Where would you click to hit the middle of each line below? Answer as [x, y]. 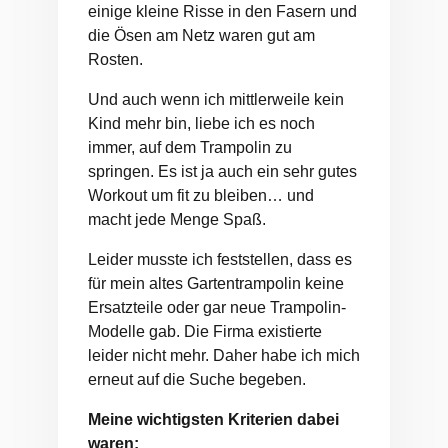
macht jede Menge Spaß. [177, 220]
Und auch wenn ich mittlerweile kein [216, 100]
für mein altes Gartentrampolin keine [216, 284]
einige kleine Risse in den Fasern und [222, 12]
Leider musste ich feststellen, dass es [220, 260]
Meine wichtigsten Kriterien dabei [213, 420]
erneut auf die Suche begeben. [197, 380]
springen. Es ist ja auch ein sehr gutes [222, 172]
